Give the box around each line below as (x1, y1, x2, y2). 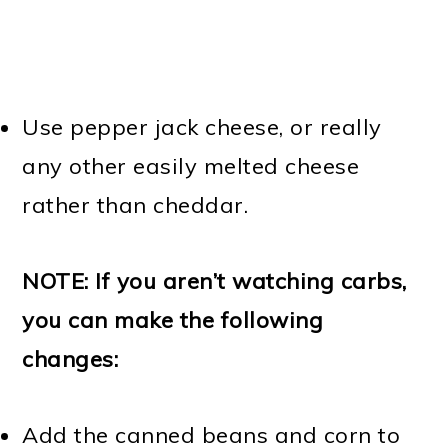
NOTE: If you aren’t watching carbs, (22, 267, 407, 296)
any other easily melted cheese (22, 152, 360, 181)
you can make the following (22, 306, 324, 335)
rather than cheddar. (22, 191, 249, 220)
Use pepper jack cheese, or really (22, 113, 382, 142)
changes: (22, 345, 119, 374)
